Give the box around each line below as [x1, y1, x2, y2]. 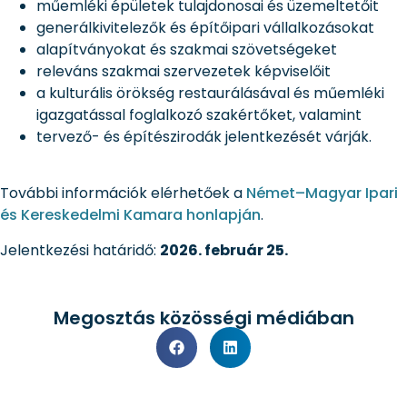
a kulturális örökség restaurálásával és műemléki [36, 82, 384, 104]
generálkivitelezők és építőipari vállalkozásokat [36, 16, 374, 38]
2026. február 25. [160, 239, 288, 261]
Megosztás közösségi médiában [53, 305, 354, 332]
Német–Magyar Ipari [246, 183, 398, 204]
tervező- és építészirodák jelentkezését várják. [36, 125, 372, 147]
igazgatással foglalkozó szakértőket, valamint [36, 104, 362, 125]
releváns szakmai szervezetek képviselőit [36, 60, 331, 82]
